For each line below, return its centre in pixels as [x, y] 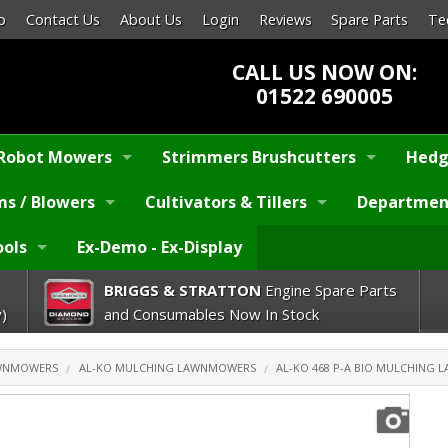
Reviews [285, 20]
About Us [151, 20]
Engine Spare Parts [328, 289]
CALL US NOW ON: [325, 71]
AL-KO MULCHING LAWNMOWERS [167, 368]
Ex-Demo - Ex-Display [159, 247]
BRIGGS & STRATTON [182, 289]
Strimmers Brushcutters [259, 157]
